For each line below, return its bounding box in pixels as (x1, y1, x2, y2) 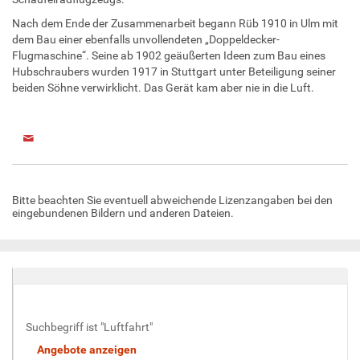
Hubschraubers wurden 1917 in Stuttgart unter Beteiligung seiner (12, 64, 336, 78)
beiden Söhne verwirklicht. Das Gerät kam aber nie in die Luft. (12, 80, 314, 94)
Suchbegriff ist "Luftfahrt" (26, 320, 153, 333)
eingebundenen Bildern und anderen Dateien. (12, 206, 234, 219)
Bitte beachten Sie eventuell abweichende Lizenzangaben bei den (12, 193, 333, 207)
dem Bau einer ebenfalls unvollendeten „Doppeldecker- (12, 32, 280, 46)
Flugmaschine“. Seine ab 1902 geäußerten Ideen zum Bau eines (12, 48, 325, 62)
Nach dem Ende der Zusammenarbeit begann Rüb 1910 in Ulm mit (12, 16, 338, 30)
